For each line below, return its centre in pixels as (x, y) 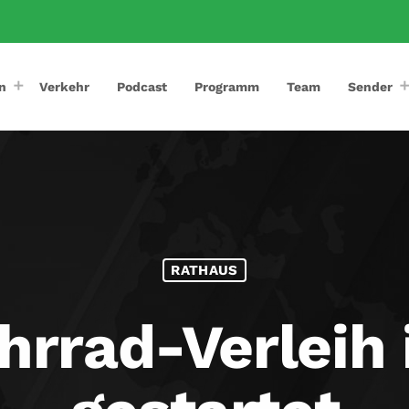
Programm (227, 86)
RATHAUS (204, 270)
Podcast (142, 86)
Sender (371, 86)
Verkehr (65, 86)
